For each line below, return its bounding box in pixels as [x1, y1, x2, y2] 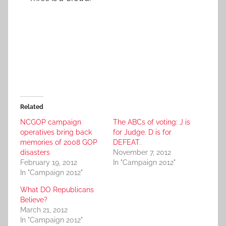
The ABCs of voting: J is [113, 118, 190, 127]
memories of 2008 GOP [20, 138, 97, 147]
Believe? [20, 196, 47, 204]
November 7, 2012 [113, 148, 171, 157]
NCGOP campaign [20, 118, 81, 127]
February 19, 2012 [20, 158, 77, 167]
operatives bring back [20, 128, 92, 137]
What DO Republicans [20, 186, 94, 194]
